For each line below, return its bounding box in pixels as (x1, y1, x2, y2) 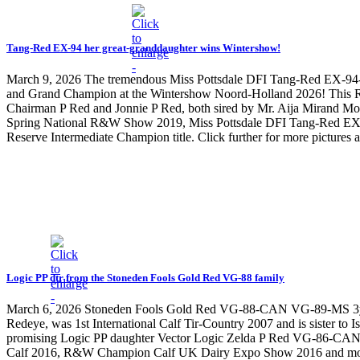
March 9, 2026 (6, 72, 81, 86)
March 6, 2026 (6, 302, 81, 317)
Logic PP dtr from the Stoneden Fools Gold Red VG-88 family (6, 271, 284, 284)
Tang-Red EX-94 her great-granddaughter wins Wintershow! (6, 41, 280, 54)
